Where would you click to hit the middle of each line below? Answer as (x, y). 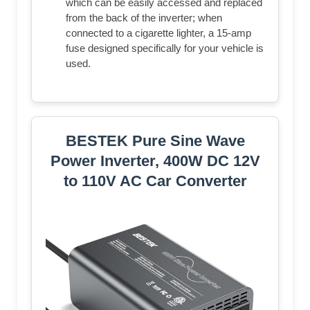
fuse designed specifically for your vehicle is (165, 48)
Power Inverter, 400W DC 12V (155, 161)
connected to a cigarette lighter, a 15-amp (158, 33)
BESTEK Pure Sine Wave (155, 140)
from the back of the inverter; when (144, 17)
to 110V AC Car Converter (155, 181)
